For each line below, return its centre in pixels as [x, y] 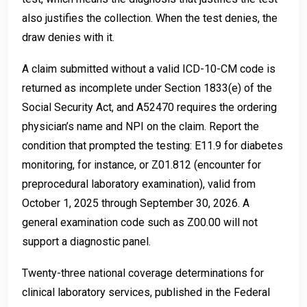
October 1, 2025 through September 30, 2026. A [136, 203]
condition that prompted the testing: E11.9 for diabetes [152, 145]
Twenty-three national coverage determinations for [143, 273]
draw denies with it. [68, 37]
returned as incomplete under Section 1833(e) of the [147, 88]
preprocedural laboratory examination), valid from [139, 184]
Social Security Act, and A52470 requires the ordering [149, 107]
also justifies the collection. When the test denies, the [150, 18]
